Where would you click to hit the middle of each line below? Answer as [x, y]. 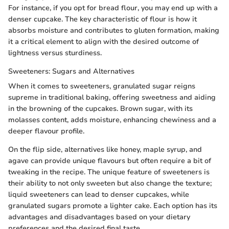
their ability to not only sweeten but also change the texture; [110, 183]
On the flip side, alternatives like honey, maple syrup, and [105, 149]
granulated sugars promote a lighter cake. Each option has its [113, 205]
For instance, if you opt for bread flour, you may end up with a [113, 8]
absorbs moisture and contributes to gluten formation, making [114, 30]
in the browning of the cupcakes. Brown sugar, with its [100, 108]
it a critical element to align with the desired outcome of [104, 41]
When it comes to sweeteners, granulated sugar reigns [102, 86]
